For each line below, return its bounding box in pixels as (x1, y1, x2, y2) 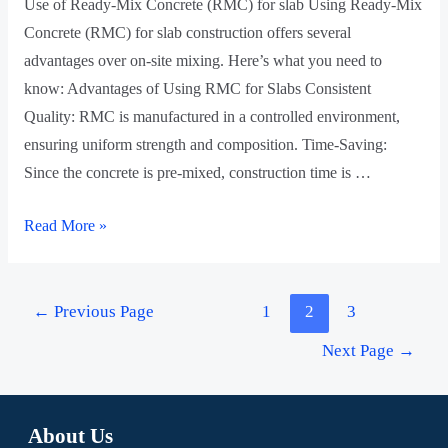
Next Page (321, 340, 398, 360)
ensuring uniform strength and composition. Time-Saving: (23, 136, 387, 154)
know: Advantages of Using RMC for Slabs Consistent (23, 80, 371, 98)
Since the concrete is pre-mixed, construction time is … (23, 164, 371, 182)
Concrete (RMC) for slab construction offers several (23, 24, 351, 42)
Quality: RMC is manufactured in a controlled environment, (23, 108, 400, 126)
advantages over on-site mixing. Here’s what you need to (23, 52, 382, 70)
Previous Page (50, 302, 155, 322)
